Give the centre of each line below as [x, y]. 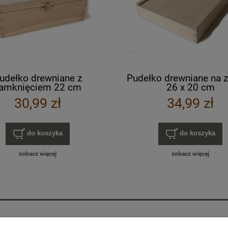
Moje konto [76, 221]
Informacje [195, 221]
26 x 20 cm [190, 87]
